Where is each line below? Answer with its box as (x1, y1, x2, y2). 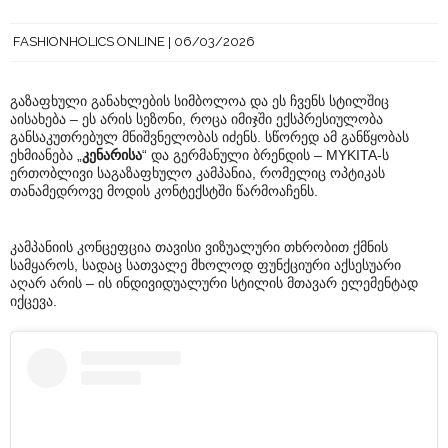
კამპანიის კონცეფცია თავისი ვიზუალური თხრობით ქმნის (10, 239, 388, 256)
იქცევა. (10, 293, 57, 310)
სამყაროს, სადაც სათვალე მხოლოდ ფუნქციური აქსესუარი (10, 257, 401, 274)
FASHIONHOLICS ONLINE (13, 34, 165, 50)
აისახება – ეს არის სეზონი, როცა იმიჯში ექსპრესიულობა (10, 111, 383, 128)
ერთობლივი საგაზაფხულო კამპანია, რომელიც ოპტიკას (10, 165, 385, 182)
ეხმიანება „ (10, 147, 82, 164)
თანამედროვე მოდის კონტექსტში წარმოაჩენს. (10, 183, 318, 200)
